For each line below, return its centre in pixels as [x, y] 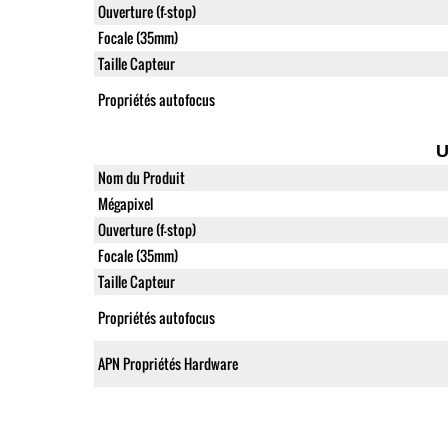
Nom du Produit [141, 177]
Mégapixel [125, 203]
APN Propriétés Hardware [167, 363]
